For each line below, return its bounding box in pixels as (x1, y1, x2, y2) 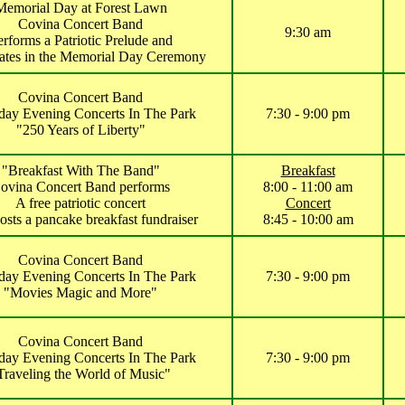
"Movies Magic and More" (4, 285, 157, 300)
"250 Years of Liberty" (15, 122, 146, 137)
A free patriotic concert (15, 195, 146, 211)
